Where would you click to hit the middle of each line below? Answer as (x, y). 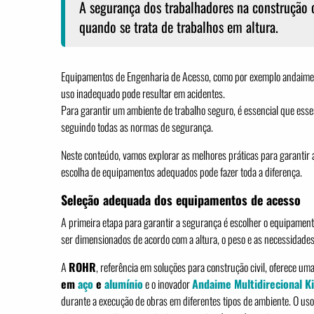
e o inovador (168, 284)
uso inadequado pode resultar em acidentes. (143, 93)
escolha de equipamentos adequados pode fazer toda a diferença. (182, 172)
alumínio (124, 284)
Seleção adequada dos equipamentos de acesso (181, 200)
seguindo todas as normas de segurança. (137, 127)
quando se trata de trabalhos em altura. (179, 27)
